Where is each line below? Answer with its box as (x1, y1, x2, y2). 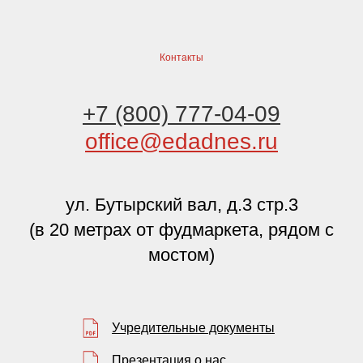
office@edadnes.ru (85, 128, 278, 154)
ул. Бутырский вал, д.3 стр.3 (65, 194, 298, 215)
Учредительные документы (112, 320, 275, 335)
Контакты (160, 51, 203, 63)
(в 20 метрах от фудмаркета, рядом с (29, 219, 334, 240)
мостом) (148, 244, 215, 265)
